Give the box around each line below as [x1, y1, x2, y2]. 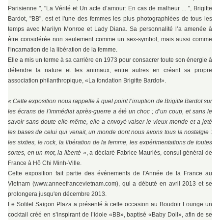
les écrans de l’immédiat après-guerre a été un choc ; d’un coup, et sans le [8, 108, 212, 115]
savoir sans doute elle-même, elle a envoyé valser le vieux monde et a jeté [8, 118, 212, 126]
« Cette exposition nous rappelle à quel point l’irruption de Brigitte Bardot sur [8, 98, 212, 105]
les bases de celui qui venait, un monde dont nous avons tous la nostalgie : [8, 129, 212, 136]
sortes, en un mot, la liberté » [8, 149, 86, 157]
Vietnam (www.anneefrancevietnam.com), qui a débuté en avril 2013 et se [8, 180, 212, 188]
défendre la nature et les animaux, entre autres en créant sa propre [8, 67, 212, 74]
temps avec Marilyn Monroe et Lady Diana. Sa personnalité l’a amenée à [8, 26, 212, 33]
